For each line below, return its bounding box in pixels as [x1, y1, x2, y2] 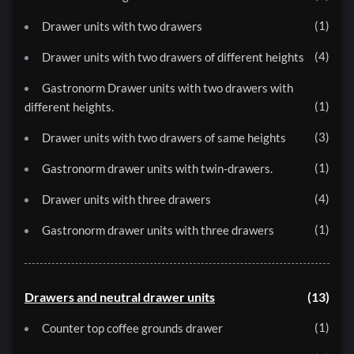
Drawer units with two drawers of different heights [42, 50, 304, 65]
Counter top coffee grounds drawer [42, 321, 223, 336]
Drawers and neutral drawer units [24, 289, 215, 305]
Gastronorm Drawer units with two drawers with [42, 81, 293, 96]
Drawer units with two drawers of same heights [42, 130, 286, 145]
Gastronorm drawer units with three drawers [42, 223, 274, 238]
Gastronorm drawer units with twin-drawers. [42, 161, 273, 176]
